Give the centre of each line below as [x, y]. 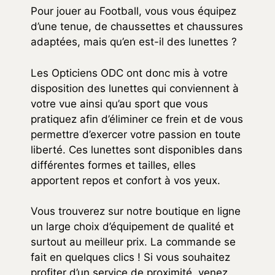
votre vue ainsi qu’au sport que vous [119, 103]
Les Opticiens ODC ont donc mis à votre [129, 73]
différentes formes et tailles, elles [113, 165]
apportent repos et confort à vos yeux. [126, 180]
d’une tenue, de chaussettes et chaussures [137, 27]
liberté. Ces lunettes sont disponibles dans [137, 149]
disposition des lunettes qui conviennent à [135, 88]
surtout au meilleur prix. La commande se [133, 242]
